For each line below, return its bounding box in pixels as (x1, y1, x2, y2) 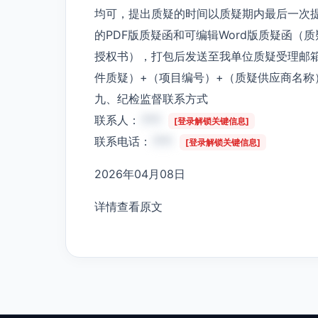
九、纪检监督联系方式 (94, 91, 208, 106)
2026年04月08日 (94, 166, 185, 181)
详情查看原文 (94, 199, 163, 214)
